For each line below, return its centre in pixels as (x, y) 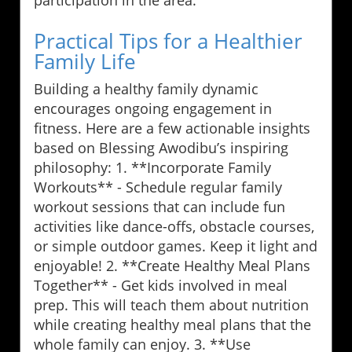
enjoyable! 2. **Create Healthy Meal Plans (172, 266)
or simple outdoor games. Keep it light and (176, 246)
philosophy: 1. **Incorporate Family (152, 168)
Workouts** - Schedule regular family (158, 187)
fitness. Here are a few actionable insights (172, 128)
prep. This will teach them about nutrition (171, 305)
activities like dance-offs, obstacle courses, (174, 227)
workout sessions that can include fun (159, 207)
